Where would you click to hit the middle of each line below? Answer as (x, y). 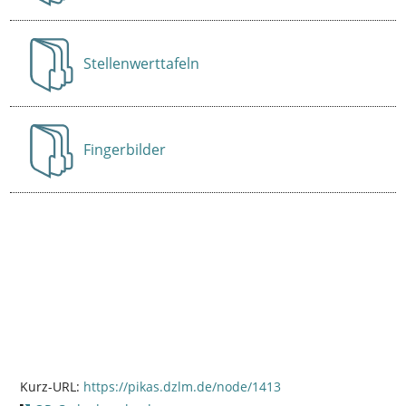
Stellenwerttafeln (142, 63)
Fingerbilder (125, 150)
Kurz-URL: (51, 387)
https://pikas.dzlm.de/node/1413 (182, 387)
